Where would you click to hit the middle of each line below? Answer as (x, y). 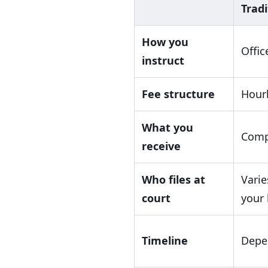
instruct (163, 60)
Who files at (173, 179)
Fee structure (178, 94)
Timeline (165, 240)
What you (167, 127)
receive (161, 146)
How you (165, 42)
